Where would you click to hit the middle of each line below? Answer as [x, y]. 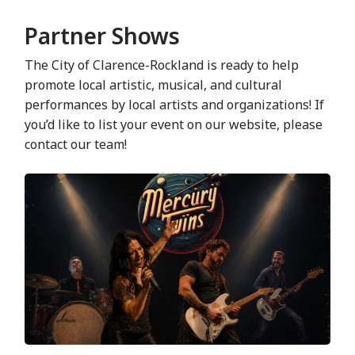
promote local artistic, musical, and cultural [154, 84]
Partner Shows [103, 36]
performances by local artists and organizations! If [175, 104]
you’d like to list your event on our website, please [174, 124]
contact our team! [76, 144]
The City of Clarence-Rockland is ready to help [162, 65]
